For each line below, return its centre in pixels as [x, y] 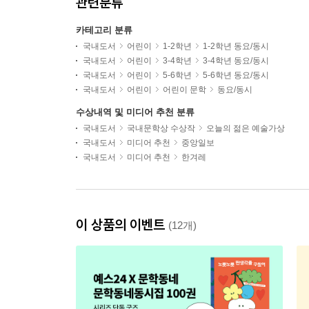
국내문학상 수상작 [161, 128]
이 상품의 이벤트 [122, 225]
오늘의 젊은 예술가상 [246, 128]
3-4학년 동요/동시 [236, 61]
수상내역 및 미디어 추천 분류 [135, 112]
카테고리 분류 [104, 30]
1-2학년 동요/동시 [236, 46]
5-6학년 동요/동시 [236, 75]
